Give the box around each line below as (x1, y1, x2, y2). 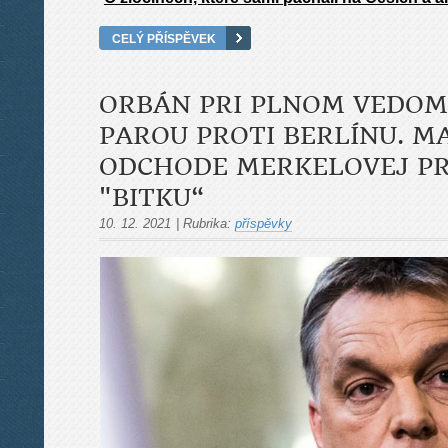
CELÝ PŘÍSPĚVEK (112, 31, 216, 45)
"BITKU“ (99, 183, 204, 212)
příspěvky (235, 215, 292, 231)
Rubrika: (183, 215, 231, 231)
